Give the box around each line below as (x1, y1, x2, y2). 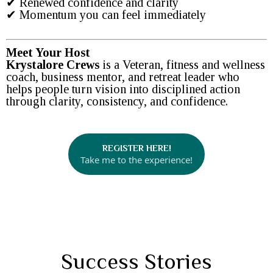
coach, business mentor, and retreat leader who (6, 69, 239, 83)
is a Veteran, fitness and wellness (99, 57, 265, 71)
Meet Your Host (6, 45, 90, 59)
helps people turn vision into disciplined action (6, 82, 240, 96)
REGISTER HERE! (102, 142, 171, 153)
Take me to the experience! (80, 153, 193, 166)
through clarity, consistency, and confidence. (6, 94, 228, 108)
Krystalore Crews (6, 57, 99, 71)
